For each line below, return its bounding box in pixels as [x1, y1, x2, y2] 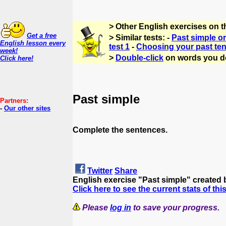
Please [82, 203, 110, 212]
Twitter [87, 166, 112, 175]
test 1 [109, 42, 130, 51]
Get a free [27, 32, 56, 39]
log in [110, 203, 131, 212]
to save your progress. [131, 203, 219, 212]
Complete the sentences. [73, 125, 167, 134]
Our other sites [4, 104, 50, 112]
